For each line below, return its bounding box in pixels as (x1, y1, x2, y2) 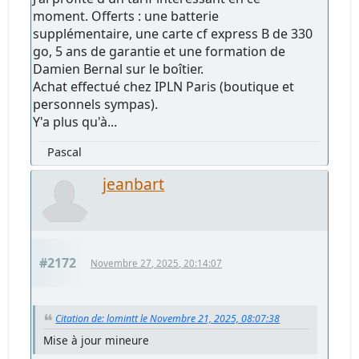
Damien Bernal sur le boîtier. (33, 60, 204, 79)
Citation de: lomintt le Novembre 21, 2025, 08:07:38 (55, 312, 280, 326)
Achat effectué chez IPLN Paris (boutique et (33, 78, 295, 96)
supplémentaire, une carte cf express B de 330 (33, 25, 313, 43)
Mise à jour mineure (43, 333, 150, 349)
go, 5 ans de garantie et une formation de (33, 42, 286, 61)
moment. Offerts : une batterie (33, 7, 220, 26)
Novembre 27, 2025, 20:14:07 (91, 257, 223, 270)
